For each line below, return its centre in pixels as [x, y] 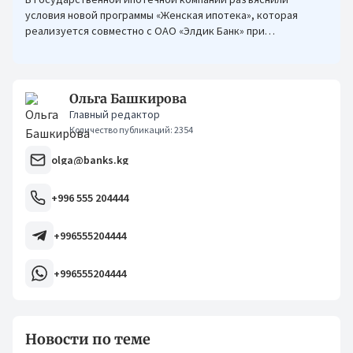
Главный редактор [115, 114]
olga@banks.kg [89, 160]
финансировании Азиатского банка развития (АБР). [152, 46]
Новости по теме [88, 339]
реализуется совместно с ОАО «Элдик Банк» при [145, 31]
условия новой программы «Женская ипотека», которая [162, 15]
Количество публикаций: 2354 [131, 130]
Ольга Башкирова [128, 98]
